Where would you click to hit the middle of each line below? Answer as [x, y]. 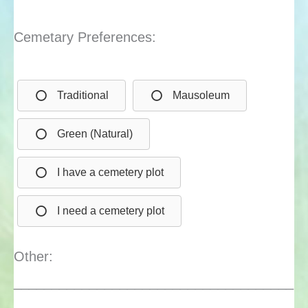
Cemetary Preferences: [85, 37]
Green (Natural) [95, 133]
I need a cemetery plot [111, 210]
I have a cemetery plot [110, 172]
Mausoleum [201, 95]
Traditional [83, 95]
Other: [33, 256]
